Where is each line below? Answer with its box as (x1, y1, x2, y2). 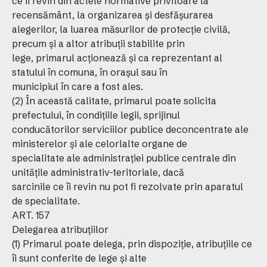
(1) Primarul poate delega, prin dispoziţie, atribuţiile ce (12, 238, 252, 250)
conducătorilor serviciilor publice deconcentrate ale (12, 123, 249, 135)
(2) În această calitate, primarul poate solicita (12, 95, 216, 107)
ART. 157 (12, 209, 50, 221)
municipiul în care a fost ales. (12, 80, 143, 92)
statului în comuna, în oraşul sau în (12, 66, 167, 78)
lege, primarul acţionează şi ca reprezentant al (12, 52, 222, 64)
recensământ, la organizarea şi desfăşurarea (12, 9, 213, 21)
